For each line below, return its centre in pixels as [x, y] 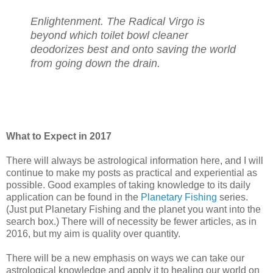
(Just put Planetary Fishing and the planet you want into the [133, 210]
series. [232, 197]
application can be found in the [73, 197]
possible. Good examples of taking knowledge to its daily [128, 185]
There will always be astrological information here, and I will [135, 161]
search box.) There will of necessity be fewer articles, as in [131, 222]
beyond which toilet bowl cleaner [109, 35]
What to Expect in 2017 [59, 136]
